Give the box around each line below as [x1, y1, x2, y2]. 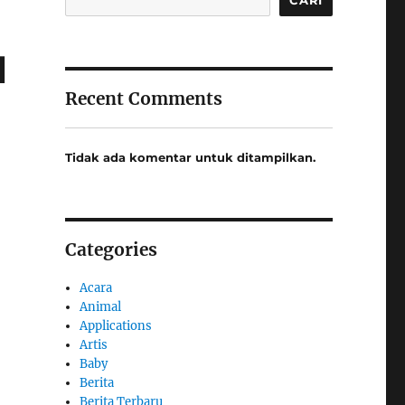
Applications [80, 318, 153, 334]
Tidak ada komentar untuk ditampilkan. [64, 150, 316, 165]
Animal [80, 299, 122, 316]
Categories [64, 239, 157, 261]
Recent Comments [64, 87, 222, 109]
